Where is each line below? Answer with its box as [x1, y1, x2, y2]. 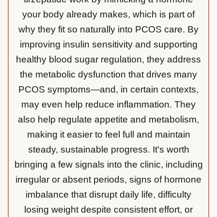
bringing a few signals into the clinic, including [14, 159, 203, 170]
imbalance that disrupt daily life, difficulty [26, 189, 191, 200]
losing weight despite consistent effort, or [24, 204, 193, 215]
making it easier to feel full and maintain [27, 129, 190, 139]
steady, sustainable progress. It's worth [28, 144, 189, 155]
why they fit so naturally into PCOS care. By [18, 24, 199, 34]
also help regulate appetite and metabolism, [18, 114, 199, 124]
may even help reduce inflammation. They [21, 99, 196, 109]
